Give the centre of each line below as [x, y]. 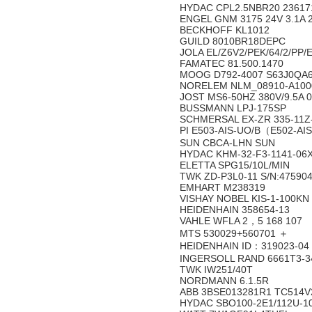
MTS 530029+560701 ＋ [234, 233]
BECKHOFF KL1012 [226, 30]
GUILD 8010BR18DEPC [234, 41]
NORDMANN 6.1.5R [226, 281]
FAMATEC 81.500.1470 [233, 63]
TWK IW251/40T [218, 270]
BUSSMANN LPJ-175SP [234, 108]
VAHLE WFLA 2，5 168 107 [242, 221]
